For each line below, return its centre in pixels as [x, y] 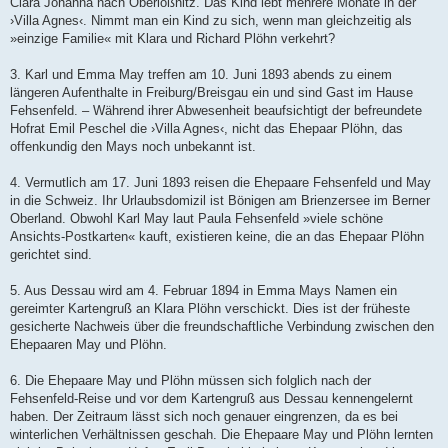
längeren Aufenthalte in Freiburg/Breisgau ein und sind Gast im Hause [211, 93]
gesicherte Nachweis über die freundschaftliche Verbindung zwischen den [222, 327]
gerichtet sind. [51, 255]
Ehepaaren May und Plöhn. [88, 345]
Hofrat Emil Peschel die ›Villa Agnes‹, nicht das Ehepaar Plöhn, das [206, 129]
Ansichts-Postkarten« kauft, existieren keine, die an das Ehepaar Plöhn [217, 237]
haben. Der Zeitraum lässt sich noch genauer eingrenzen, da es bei [204, 417]
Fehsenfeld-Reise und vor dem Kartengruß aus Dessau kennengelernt [211, 399]
